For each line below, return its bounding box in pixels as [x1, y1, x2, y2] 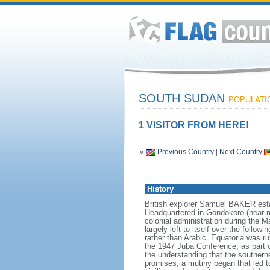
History [146, 184, 174, 193]
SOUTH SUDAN [138, 92, 228, 105]
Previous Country [157, 148, 214, 156]
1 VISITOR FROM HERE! [138, 120, 249, 130]
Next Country [219, 148, 262, 156]
